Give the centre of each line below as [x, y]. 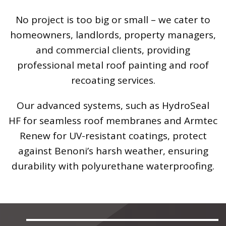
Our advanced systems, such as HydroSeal [113, 105]
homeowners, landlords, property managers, [113, 35]
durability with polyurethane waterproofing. [113, 166]
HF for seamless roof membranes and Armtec [113, 120]
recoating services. [113, 80]
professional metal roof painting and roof [113, 65]
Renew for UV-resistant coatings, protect [113, 135]
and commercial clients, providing [113, 50]
